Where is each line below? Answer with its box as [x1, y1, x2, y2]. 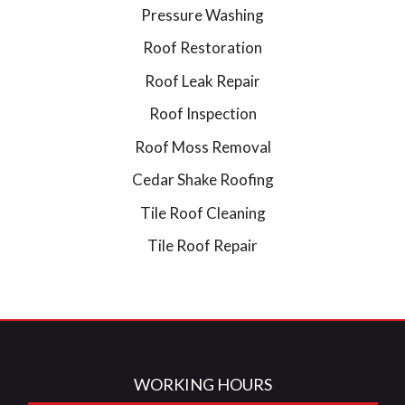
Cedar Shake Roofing [131, 170, 274, 189]
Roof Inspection [148, 104, 257, 123]
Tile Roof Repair [147, 236, 258, 255]
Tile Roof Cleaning [139, 202, 266, 222]
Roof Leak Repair [145, 71, 260, 90]
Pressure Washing [141, 5, 264, 24]
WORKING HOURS [133, 374, 272, 395]
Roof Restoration [143, 38, 262, 57]
